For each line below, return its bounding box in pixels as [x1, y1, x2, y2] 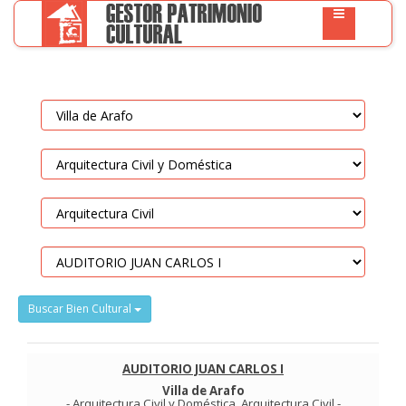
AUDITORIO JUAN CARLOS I [122, 361, 284, 377]
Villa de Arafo [161, 382, 245, 399]
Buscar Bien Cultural [28, 301, 134, 316]
